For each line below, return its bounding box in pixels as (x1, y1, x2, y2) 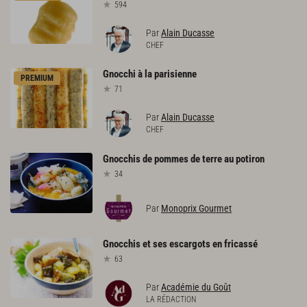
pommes (154, 153, 188, 166)
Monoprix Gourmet (161, 203, 232, 214)
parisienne (154, 68, 197, 81)
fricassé (224, 238, 258, 251)
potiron (236, 153, 265, 166)
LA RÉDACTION (146, 294, 196, 304)
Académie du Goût (161, 281, 231, 293)
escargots (169, 238, 210, 251)
